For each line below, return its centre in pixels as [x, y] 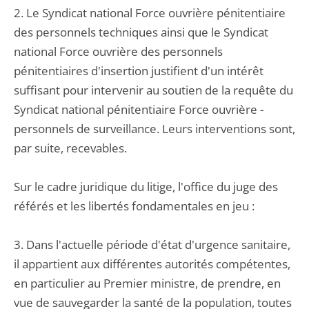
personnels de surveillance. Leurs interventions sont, [154, 129]
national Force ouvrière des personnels [118, 51]
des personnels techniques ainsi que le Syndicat [141, 32]
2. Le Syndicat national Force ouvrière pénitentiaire [150, 13]
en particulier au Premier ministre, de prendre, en [147, 283]
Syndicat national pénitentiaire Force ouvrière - [139, 109]
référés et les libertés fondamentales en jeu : [134, 206]
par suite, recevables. [70, 148]
